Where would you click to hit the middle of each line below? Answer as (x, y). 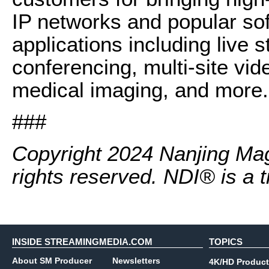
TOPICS (226, 242)
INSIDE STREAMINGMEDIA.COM (82, 242)
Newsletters (136, 261)
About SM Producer (52, 261)
